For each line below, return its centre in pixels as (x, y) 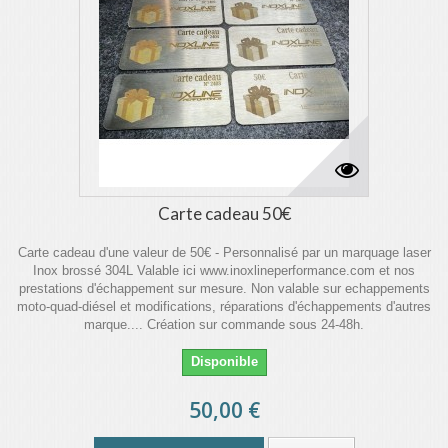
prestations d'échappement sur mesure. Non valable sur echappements (224, 288)
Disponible (224, 361)
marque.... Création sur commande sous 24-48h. (224, 324)
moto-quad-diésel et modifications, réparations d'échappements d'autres (224, 306)
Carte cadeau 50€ (224, 213)
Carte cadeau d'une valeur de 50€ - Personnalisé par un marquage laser (224, 252)
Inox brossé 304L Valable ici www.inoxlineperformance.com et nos (224, 270)
